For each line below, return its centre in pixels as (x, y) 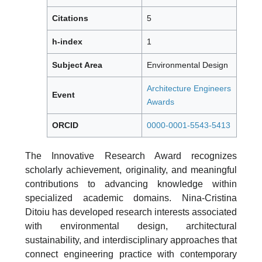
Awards (161, 102)
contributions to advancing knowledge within (131, 184)
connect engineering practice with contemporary (131, 254)
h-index (67, 42)
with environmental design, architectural (131, 226)
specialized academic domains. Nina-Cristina (131, 198)
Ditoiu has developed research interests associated (131, 212)
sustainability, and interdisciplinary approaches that (131, 240)
